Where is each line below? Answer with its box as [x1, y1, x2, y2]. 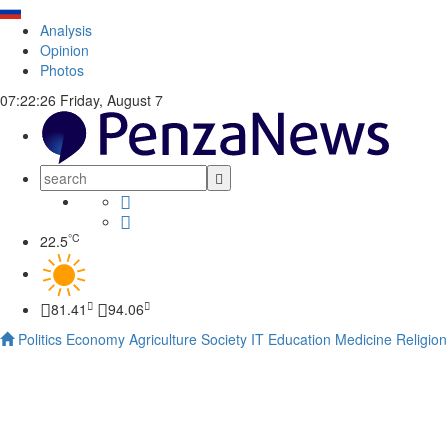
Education [268, 329, 331, 349]
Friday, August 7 [56, 90, 163, 110]
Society [201, 329, 247, 349]
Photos [40, 60, 84, 80]
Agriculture [129, 329, 197, 349]
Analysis [40, 20, 92, 40]
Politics [18, 329, 62, 349]
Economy [66, 329, 125, 349]
